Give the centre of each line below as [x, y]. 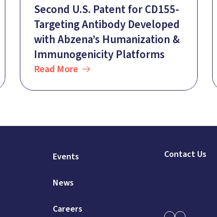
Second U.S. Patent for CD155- [107, 10]
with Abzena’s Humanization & [107, 40]
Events [66, 157]
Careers [67, 209]
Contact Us [186, 155]
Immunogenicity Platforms [99, 55]
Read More [56, 70]
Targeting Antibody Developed [107, 25]
